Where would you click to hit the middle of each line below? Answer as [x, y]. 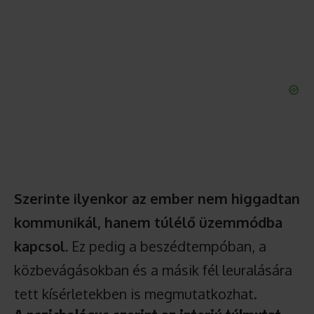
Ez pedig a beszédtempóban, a [167, 246]
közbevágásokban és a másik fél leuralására [153, 269]
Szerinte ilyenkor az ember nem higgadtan [157, 198]
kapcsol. [41, 246]
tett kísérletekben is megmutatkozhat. [136, 293]
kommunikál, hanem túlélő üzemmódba [148, 222]
